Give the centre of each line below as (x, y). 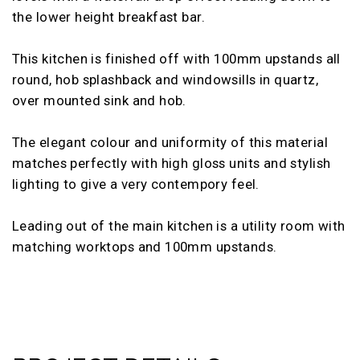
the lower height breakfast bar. (109, 16)
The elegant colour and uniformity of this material (170, 142)
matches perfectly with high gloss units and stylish (172, 163)
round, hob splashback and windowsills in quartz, (166, 79)
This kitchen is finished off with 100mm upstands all (176, 58)
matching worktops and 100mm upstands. (145, 246)
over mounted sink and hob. (99, 100)
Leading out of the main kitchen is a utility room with (179, 225)
